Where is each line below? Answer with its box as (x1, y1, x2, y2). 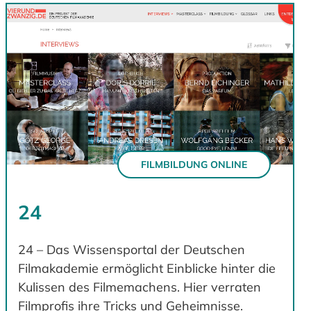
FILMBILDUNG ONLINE (141, 158, 247, 171)
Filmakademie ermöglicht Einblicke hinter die (18, 260, 276, 277)
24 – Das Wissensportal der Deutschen (18, 242, 245, 258)
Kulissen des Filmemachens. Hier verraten (18, 279, 261, 296)
